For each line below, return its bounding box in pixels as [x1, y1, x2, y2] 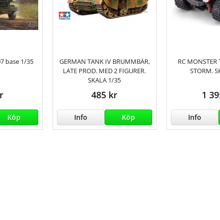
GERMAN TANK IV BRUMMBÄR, [59, 57, 150, 66]
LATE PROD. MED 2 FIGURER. [63, 66, 146, 76]
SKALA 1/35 [88, 76, 121, 85]
